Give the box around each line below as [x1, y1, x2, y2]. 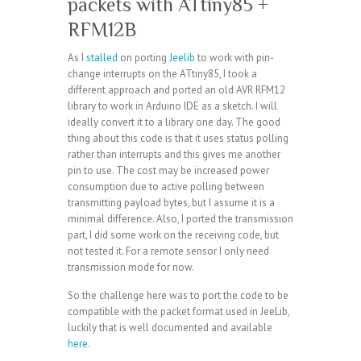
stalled [86, 50, 118, 64]
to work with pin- [195, 50, 274, 64]
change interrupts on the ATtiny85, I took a [68, 66, 257, 81]
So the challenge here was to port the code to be [68, 288, 288, 302]
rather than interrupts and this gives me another [68, 147, 280, 161]
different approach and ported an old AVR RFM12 [68, 82, 285, 97]
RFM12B [68, 18, 136, 40]
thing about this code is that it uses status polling [68, 131, 288, 145]
